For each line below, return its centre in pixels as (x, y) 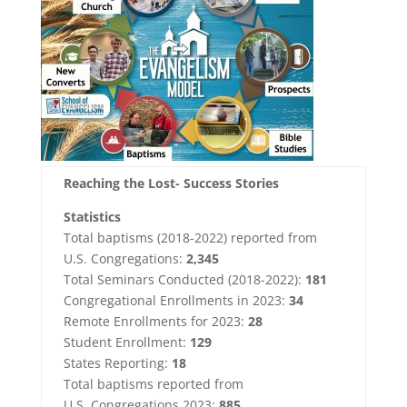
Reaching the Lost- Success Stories (171, 183)
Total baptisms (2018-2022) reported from (190, 238)
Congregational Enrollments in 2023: (176, 300)
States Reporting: (117, 363)
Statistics (92, 217)
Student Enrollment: (126, 342)
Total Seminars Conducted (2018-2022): (184, 279)
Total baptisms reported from (153, 384)
